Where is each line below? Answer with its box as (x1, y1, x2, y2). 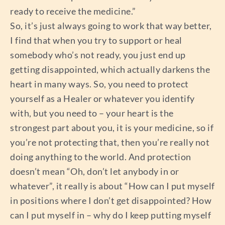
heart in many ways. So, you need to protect (10, 78, 189, 90)
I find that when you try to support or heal (10, 35, 182, 46)
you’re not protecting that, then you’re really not (10, 137, 209, 148)
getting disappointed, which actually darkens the (10, 64, 210, 75)
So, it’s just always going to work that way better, (10, 20, 212, 32)
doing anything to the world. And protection (10, 151, 191, 163)
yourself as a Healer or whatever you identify (10, 93, 195, 104)
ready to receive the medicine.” (10, 6, 136, 17)
